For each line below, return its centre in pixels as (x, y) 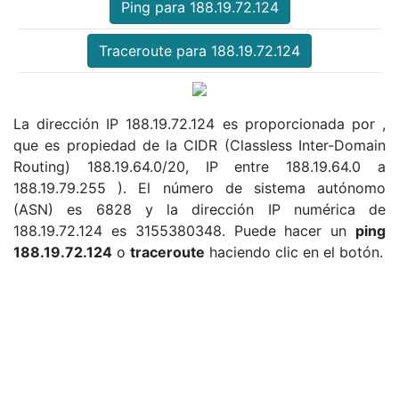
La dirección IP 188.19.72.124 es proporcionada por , (199, 123)
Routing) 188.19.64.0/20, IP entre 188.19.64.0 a (199, 166)
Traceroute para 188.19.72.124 (199, 50)
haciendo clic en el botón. (294, 252)
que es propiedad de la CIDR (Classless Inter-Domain (199, 145)
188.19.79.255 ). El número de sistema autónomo (199, 187)
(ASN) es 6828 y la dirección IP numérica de (199, 209)
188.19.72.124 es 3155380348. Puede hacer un (184, 230)
